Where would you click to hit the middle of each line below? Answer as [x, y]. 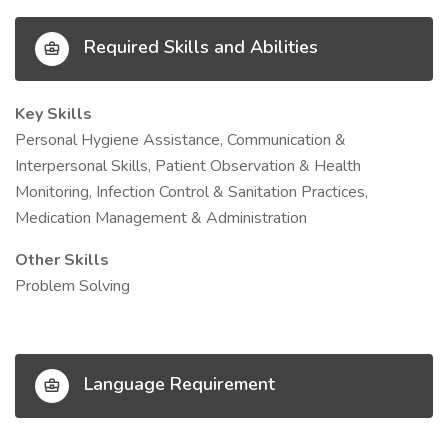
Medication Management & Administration [161, 218]
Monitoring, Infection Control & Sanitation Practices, [191, 192]
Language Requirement [177, 384]
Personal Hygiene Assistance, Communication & [180, 140]
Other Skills [62, 260]
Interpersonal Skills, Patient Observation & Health [188, 166]
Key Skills [53, 114]
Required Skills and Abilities [198, 47]
